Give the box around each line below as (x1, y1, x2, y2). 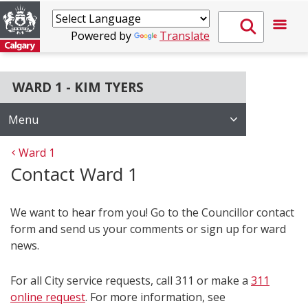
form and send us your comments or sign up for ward (10, 221, 286, 236)
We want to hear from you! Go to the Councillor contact (10, 205, 294, 220)
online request (10, 289, 85, 305)
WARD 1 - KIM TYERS (12, 78, 144, 96)
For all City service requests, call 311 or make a (10, 273, 251, 288)
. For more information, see (85, 289, 225, 305)
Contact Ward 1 (10, 162, 138, 186)
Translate (159, 28, 210, 43)
